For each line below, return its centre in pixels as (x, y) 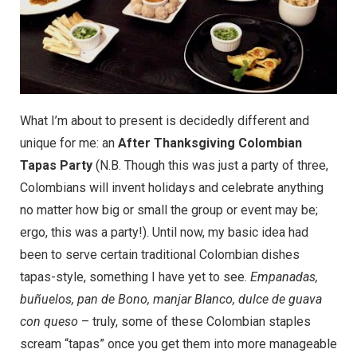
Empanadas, (284, 277)
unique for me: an (69, 143)
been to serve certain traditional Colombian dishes (160, 254)
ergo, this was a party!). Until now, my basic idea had (164, 232)
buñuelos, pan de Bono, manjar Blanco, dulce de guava (171, 299)
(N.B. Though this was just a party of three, (210, 165)
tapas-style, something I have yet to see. (135, 277)
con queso (49, 321)
